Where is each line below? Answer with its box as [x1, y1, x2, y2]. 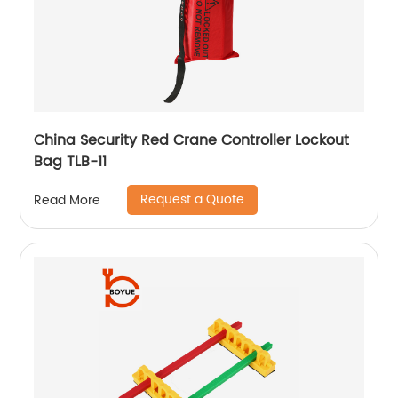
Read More [34, 189, 101, 211]
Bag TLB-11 [34, 150, 107, 174]
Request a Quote [140, 189, 245, 211]
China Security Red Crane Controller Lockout [34, 129, 350, 153]
